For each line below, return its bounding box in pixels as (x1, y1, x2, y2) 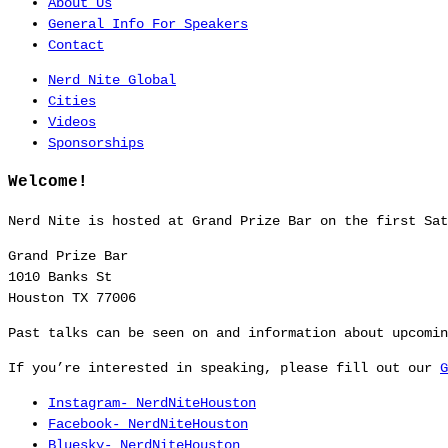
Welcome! (8, 172, 88, 192)
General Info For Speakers (48, 15, 248, 32)
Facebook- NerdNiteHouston (48, 415, 248, 432)
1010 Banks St (8, 268, 112, 285)
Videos (48, 113, 96, 130)
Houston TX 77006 (8, 289, 136, 306)
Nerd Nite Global (48, 71, 176, 88)
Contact (48, 36, 104, 53)
